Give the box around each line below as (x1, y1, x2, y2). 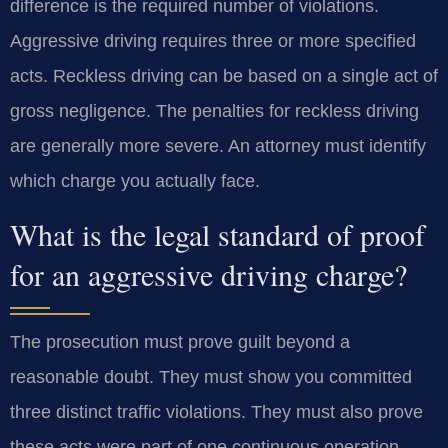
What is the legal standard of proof (10, 213, 425, 254)
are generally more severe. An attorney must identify (10, 136, 426, 157)
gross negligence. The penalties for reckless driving (10, 101, 419, 122)
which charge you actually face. (10, 171, 260, 192)
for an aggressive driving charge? (10, 253, 407, 294)
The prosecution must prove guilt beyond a (10, 331, 350, 352)
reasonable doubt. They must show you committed (10, 366, 412, 387)
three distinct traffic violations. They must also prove (10, 401, 423, 422)
